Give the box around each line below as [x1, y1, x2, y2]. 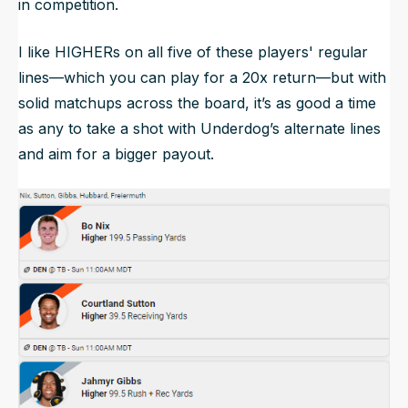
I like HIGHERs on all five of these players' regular [18, 43, 368, 62]
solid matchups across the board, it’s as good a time [18, 94, 376, 113]
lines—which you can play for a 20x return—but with [18, 68, 386, 87]
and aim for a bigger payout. [18, 145, 219, 164]
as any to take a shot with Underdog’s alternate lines [18, 119, 381, 138]
